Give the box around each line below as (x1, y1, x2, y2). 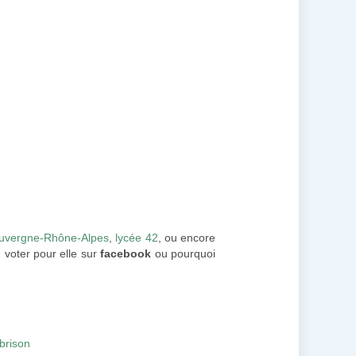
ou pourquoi (151, 247, 216, 260)
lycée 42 (115, 231, 158, 244)
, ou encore (157, 231, 216, 244)
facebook (100, 247, 152, 260)
